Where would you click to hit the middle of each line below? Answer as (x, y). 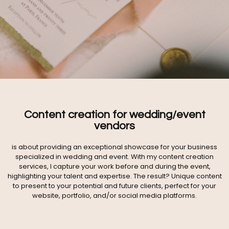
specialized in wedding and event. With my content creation (114, 157)
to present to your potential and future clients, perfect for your (114, 186)
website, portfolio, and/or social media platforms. (114, 196)
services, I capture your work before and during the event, (114, 167)
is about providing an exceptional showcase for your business (114, 147)
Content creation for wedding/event (114, 115)
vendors (114, 126)
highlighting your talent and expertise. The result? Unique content (114, 176)
